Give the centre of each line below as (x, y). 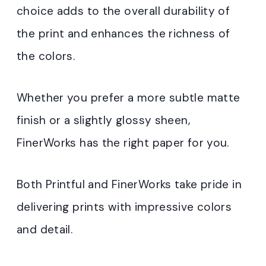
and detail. (45, 230)
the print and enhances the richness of (123, 34)
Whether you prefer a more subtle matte (129, 98)
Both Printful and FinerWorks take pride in (129, 185)
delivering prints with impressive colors (124, 207)
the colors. (46, 56)
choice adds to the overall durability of (123, 11)
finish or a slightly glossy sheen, (103, 121)
